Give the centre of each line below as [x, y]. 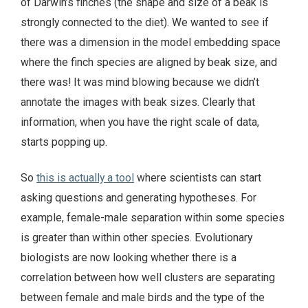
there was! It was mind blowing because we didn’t [140, 82]
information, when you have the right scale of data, [140, 122]
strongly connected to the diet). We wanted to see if [145, 22]
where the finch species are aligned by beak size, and [149, 62]
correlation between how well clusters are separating [148, 278]
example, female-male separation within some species [153, 218]
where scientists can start [198, 178]
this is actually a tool [85, 178]
